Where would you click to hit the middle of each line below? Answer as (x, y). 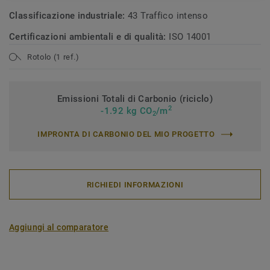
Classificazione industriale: (69, 16)
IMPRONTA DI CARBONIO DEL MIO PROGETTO (126, 134)
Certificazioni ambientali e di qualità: (89, 37)
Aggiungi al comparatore (59, 227)
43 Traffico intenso (168, 16)
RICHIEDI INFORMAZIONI (135, 184)
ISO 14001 (190, 37)
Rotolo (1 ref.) (53, 57)
